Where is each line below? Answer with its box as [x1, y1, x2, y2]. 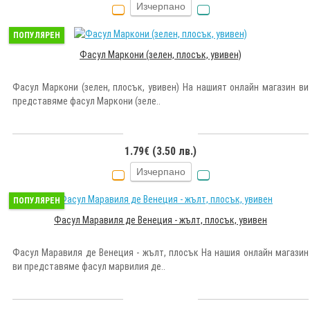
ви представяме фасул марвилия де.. [12, 260, 165, 272]
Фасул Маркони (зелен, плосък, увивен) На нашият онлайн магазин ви [12, 81, 309, 93]
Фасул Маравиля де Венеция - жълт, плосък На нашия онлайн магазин [12, 246, 309, 258]
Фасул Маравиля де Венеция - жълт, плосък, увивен [54, 214, 267, 226]
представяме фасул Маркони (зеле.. [12, 95, 161, 107]
